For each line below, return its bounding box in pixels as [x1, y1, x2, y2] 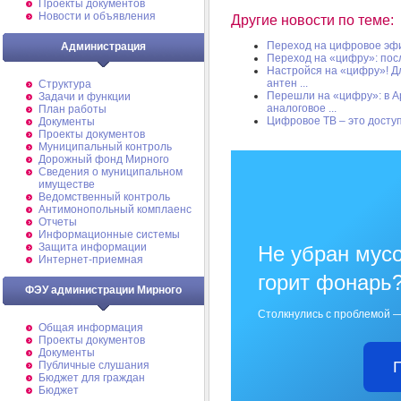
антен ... [267, 77, 308, 90]
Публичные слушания [38, 359, 149, 371]
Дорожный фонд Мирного [38, 153, 169, 166]
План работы [38, 103, 107, 115]
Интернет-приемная [38, 253, 143, 266]
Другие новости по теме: [231, 13, 394, 29]
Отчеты [38, 216, 77, 228]
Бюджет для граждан [38, 371, 145, 384]
